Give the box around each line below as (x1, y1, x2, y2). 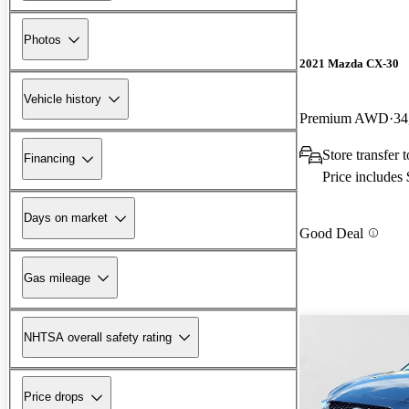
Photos (24, 32, 61, 47)
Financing (24, 152, 75, 166)
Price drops (24, 390, 84, 404)
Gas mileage (24, 270, 90, 285)
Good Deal (299, 225, 363, 241)
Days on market (24, 211, 108, 225)
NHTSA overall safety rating (24, 330, 172, 344)
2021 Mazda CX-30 (299, 57, 399, 71)
